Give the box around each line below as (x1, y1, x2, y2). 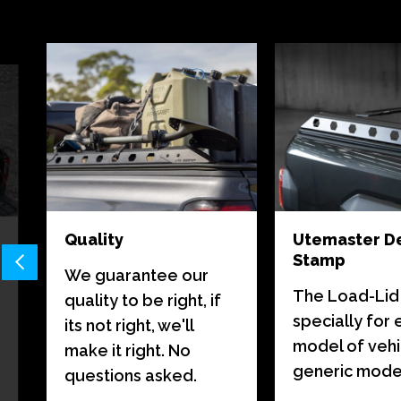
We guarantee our (64, 266, 209, 286)
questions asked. (64, 366, 197, 386)
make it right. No (64, 341, 191, 361)
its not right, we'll (64, 316, 193, 336)
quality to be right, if (64, 291, 221, 311)
